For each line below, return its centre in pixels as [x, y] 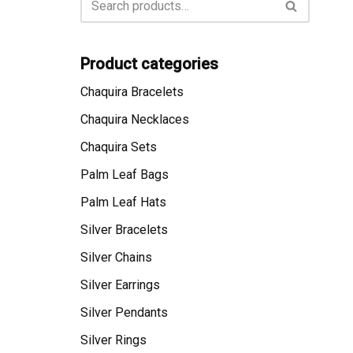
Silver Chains [116, 257]
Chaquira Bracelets [132, 91]
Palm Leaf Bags [124, 174]
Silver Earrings [120, 284]
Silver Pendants [124, 312]
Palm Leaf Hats [123, 202]
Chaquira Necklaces [135, 119]
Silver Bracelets [124, 229]
